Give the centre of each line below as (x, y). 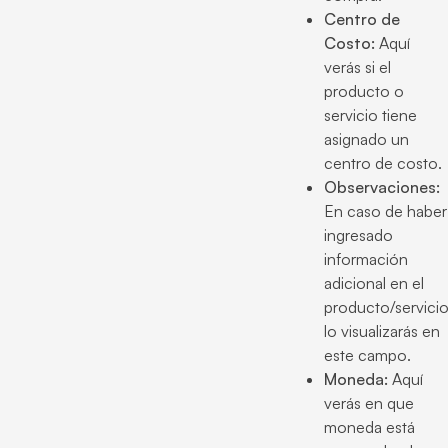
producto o (364, 91)
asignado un (366, 139)
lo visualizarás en (382, 331)
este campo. (367, 355)
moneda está (369, 427)
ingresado (358, 235)
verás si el (357, 67)
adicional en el (374, 283)
